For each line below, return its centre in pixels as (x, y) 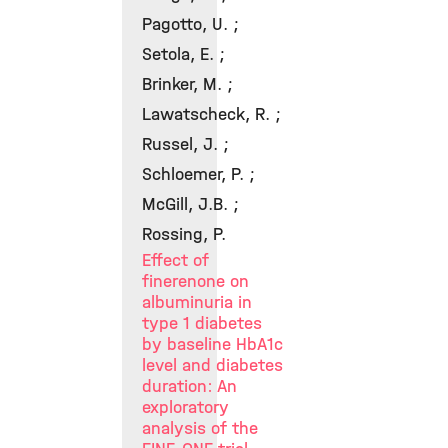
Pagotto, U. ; (190, 24)
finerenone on (195, 281)
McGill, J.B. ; (190, 204)
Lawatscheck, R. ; (211, 114)
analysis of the (200, 428)
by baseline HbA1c (212, 344)
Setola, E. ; (183, 54)
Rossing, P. (184, 234)
